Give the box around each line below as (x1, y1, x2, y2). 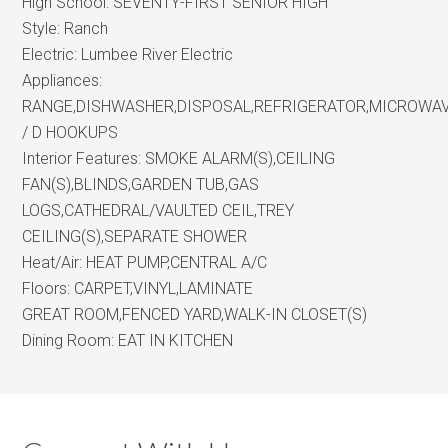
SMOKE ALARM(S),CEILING (145, 149, 336, 168)
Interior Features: (22, 149, 146, 168)
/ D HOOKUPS (22, 123, 119, 142)
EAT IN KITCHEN (118, 331, 234, 350)
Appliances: (22, 71, 103, 90)
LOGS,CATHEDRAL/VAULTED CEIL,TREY (22, 201, 295, 220)
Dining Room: (22, 331, 119, 350)
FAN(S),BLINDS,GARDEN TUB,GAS (22, 175, 260, 194)
